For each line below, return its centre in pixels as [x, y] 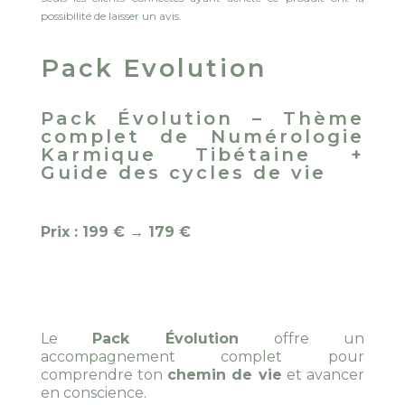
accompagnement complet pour [202, 357]
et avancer [323, 375]
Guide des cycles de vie [183, 173]
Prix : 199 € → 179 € [115, 232]
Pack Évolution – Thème [202, 119]
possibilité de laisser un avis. [111, 16]
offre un [302, 339]
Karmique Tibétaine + [202, 155]
